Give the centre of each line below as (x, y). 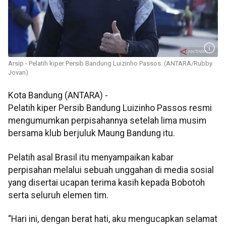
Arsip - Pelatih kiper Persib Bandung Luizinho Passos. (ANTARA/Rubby (110, 64)
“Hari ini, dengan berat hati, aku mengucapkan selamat (113, 219)
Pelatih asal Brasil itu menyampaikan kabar (91, 157)
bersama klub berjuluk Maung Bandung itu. (92, 133)
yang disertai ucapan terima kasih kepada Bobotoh (106, 182)
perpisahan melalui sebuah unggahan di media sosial (111, 170)
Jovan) (18, 73)
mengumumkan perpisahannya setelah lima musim (107, 121)
